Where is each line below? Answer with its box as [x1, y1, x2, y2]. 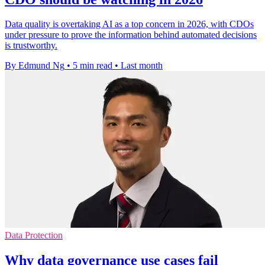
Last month [121, 60, 163, 71]
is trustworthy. [5, 40, 57, 51]
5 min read [73, 60, 112, 71]
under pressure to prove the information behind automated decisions [5, 30, 257, 40]
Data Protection [5, 230, 63, 241]
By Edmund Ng [5, 60, 64, 71]
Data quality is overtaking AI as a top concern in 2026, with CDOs [5, 19, 254, 30]
